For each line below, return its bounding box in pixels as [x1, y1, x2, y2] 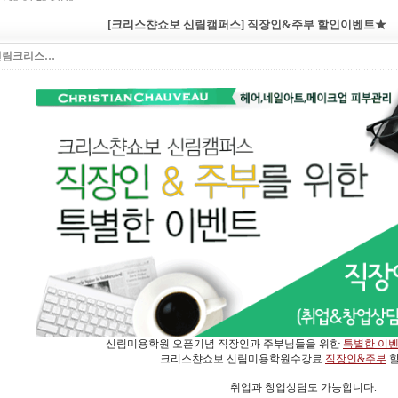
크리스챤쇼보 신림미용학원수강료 [160, 353, 325, 365]
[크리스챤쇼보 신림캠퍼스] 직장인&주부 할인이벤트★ [107, 18, 386, 31]
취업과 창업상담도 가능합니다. [229, 381, 377, 394]
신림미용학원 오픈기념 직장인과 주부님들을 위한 [106, 338, 343, 350]
